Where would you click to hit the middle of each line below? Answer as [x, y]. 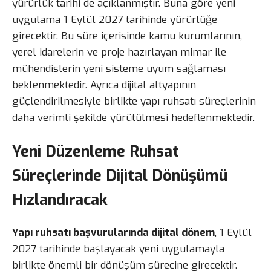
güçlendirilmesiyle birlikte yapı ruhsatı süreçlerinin [134, 101]
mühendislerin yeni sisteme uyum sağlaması [119, 68]
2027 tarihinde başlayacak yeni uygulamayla [118, 249]
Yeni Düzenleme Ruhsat [96, 151]
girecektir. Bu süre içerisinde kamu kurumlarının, [127, 36]
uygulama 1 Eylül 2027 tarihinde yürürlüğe [115, 19]
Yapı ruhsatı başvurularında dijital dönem [113, 232]
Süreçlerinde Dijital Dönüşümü [120, 175]
